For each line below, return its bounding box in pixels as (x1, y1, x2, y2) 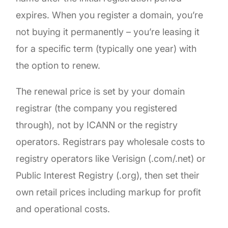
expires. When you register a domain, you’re (16, 9, 204, 20)
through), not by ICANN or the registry (16, 119, 178, 130)
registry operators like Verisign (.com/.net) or (16, 153, 206, 164)
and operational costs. (16, 203, 110, 214)
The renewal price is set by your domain (16, 85, 185, 97)
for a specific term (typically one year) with (16, 43, 197, 54)
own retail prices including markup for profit (16, 186, 202, 197)
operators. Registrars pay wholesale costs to (16, 136, 206, 147)
